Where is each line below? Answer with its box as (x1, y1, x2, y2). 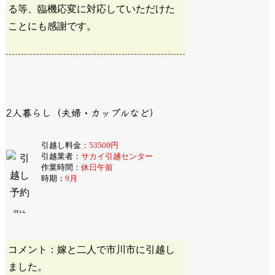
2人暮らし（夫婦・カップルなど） (6, 105, 160, 120)
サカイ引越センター (80, 152, 153, 161)
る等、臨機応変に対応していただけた (8, 3, 176, 14)
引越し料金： (41, 141, 89, 150)
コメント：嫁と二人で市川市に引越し (8, 244, 176, 255)
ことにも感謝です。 (8, 20, 97, 31)
